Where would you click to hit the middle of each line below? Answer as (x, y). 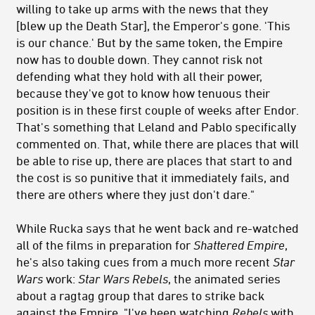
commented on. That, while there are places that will (157, 144)
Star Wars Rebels (123, 279)
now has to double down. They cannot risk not (140, 59)
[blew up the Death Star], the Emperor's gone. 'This (153, 26)
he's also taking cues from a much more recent (144, 262)
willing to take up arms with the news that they (142, 9)
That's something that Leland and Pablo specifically (156, 127)
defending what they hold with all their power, (139, 76)
